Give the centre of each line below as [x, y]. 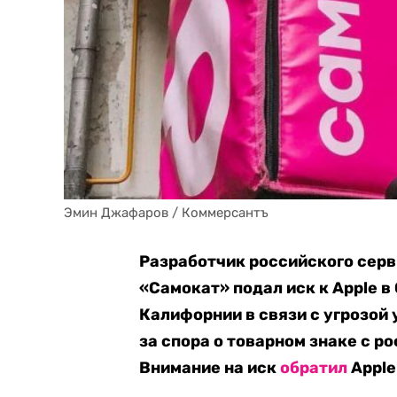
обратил [314, 368]
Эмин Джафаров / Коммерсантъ [166, 213]
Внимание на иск [210, 368]
